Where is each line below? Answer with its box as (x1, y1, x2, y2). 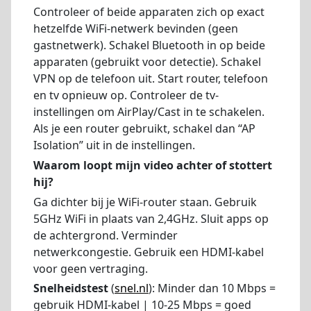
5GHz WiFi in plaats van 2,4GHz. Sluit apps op (33, 210, 269, 226)
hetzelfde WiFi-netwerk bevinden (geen (33, 21, 238, 37)
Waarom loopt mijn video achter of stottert (33, 157, 272, 173)
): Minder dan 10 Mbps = (149, 280, 276, 296)
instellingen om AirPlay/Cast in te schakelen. (33, 104, 264, 120)
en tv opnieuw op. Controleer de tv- (33, 87, 219, 103)
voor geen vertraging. (33, 260, 148, 276)
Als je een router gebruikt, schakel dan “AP (33, 121, 255, 137)
